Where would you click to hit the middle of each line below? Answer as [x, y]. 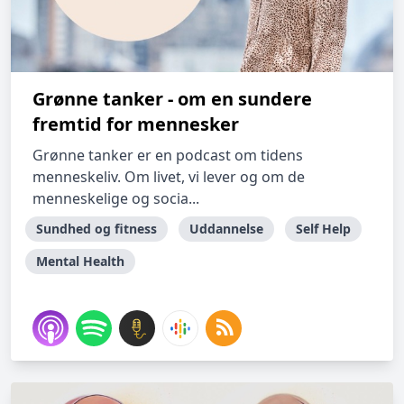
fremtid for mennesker [136, 124]
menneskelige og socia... [116, 198]
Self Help [323, 229]
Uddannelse [226, 229]
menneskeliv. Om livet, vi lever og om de [169, 177]
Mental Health [80, 261]
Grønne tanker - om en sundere [172, 99]
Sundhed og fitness [96, 229]
